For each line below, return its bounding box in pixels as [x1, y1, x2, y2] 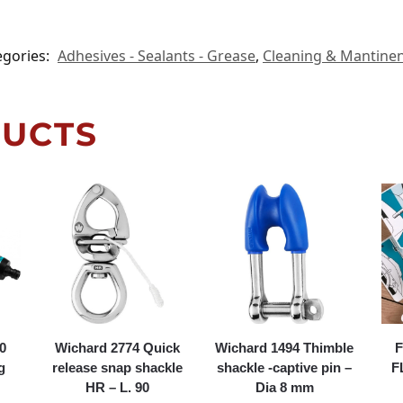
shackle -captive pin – [217, 359, 353, 375]
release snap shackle [51, 359, 183, 375]
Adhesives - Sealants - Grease [58, 45, 255, 66]
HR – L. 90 [85, 379, 149, 395]
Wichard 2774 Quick [54, 339, 180, 355]
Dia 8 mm [255, 379, 314, 395]
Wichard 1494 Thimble [215, 339, 354, 355]
